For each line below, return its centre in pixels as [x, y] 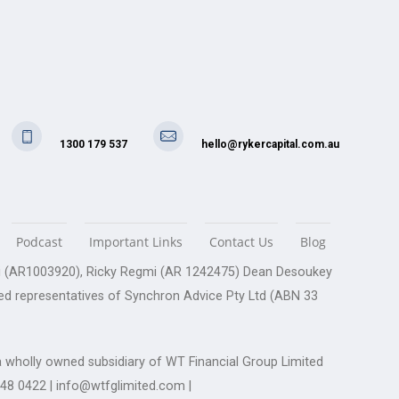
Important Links [136, 241]
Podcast [39, 241]
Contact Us [241, 241]
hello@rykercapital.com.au [270, 145]
